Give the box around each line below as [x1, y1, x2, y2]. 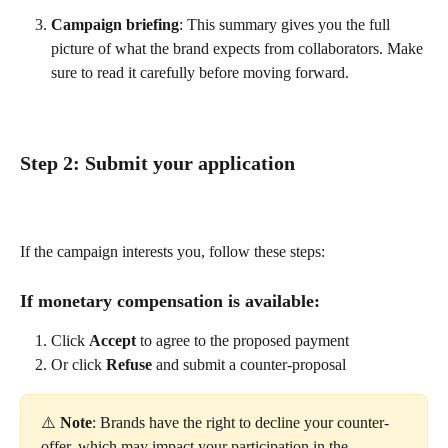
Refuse [106, 356, 152, 374]
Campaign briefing [51, 16, 179, 34]
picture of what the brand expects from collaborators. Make [51, 40, 427, 58]
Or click [51, 356, 106, 374]
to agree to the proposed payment [136, 331, 349, 349]
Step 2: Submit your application [20, 152, 295, 175]
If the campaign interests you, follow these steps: [20, 242, 325, 260]
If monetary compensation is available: [20, 290, 320, 311]
